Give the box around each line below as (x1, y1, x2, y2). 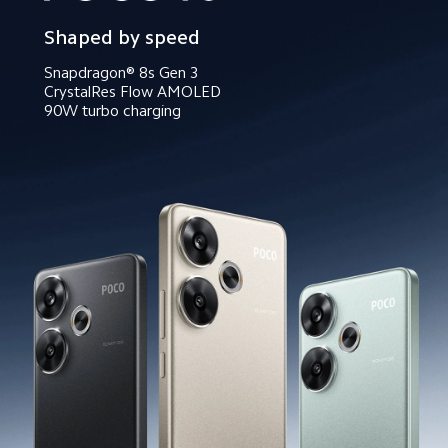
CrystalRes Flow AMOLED (43, 84, 221, 101)
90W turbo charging (43, 103, 181, 120)
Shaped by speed (43, 26, 200, 47)
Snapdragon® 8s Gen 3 (43, 65, 199, 82)
